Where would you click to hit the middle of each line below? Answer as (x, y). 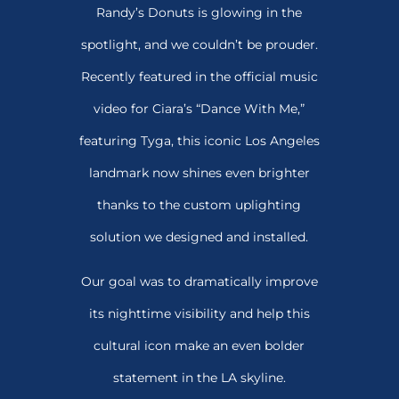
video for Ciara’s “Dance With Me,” (199, 109)
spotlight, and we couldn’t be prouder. (199, 45)
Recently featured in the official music (199, 77)
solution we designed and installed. (199, 237)
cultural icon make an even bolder (199, 346)
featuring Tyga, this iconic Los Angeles (199, 141)
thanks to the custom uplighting (199, 205)
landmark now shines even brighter (199, 173)
